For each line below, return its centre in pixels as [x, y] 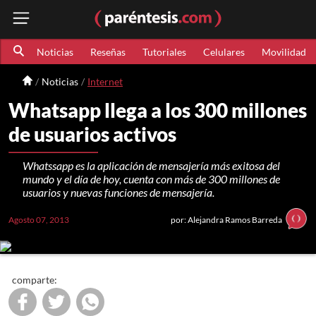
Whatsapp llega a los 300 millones [158, 110]
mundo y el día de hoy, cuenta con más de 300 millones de [151, 179]
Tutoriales [164, 51]
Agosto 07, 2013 [39, 220]
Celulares [224, 51]
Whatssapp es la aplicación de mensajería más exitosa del [151, 165]
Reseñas [108, 51]
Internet [105, 81]
